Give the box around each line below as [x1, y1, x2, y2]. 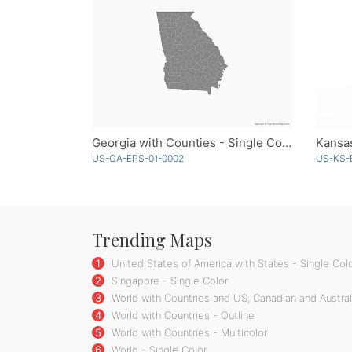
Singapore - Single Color [108, 274, 228, 288]
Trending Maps [92, 228, 212, 252]
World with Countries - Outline [108, 309, 255, 322]
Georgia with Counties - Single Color [282, 135, 291, 151]
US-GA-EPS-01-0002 [92, 152, 184, 165]
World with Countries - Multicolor [108, 326, 267, 339]
